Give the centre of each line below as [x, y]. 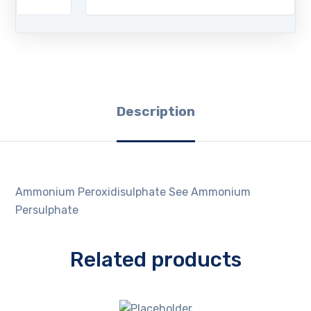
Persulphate [47, 210]
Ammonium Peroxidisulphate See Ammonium [133, 192]
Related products [155, 260]
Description [155, 111]
